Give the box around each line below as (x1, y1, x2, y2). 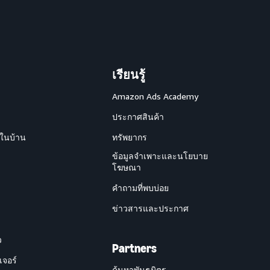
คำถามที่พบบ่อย (112, 183, 169, 193)
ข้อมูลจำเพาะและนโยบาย (112, 151, 208, 162)
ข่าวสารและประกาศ (112, 203, 189, 214)
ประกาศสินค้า (112, 111, 164, 122)
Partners (112, 241, 157, 256)
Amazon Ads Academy (112, 91, 198, 102)
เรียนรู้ (112, 67, 145, 83)
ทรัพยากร (112, 132, 147, 143)
